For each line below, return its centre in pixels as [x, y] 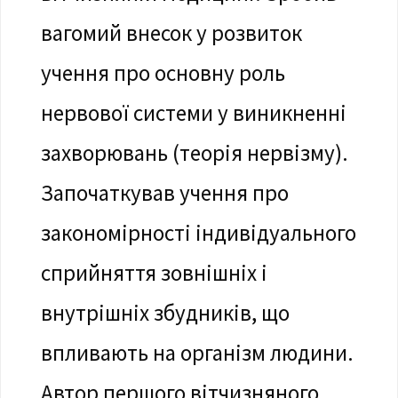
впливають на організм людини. [197, 352]
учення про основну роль [163, 72]
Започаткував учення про [164, 192]
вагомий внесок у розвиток [171, 32]
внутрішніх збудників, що [165, 312]
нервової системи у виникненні [193, 112]
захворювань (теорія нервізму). [194, 152]
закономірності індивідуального [198, 232]
